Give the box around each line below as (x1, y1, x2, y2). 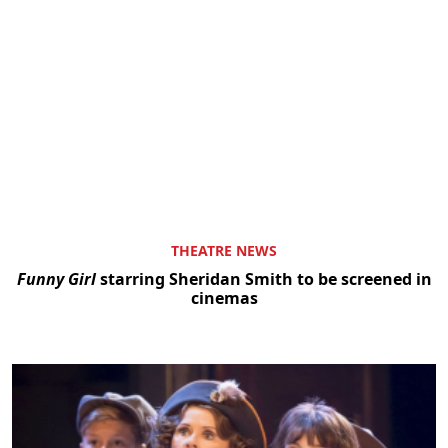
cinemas (190, 287, 258, 310)
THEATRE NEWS (171, 241, 277, 261)
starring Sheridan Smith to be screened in (95, 268, 432, 291)
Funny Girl (16, 268, 96, 291)
